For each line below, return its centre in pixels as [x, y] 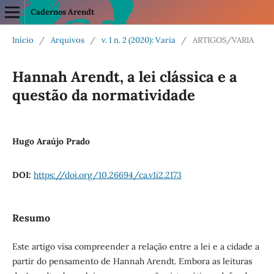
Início [23, 40]
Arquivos [67, 40]
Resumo [31, 217]
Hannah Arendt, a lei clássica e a [124, 76]
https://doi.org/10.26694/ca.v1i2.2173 [107, 175]
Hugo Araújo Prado [51, 141]
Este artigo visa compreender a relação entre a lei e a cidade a [135, 246]
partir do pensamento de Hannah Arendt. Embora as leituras [132, 261]
